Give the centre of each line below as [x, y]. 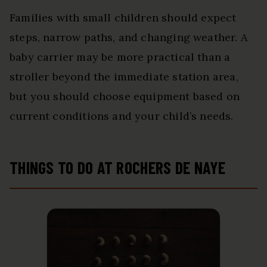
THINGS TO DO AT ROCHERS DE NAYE [118, 167]
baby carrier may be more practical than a [120, 57]
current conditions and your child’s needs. [122, 116]
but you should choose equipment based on [125, 96]
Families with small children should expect [123, 17]
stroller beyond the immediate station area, [124, 76]
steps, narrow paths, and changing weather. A [128, 37]
